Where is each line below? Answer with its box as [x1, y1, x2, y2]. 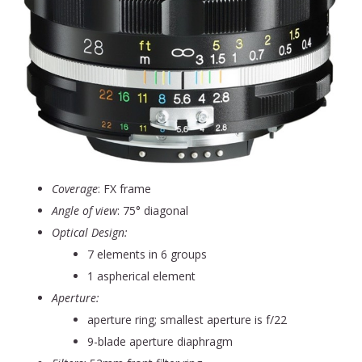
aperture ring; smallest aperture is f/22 [87, 311, 287, 327]
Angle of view [52, 202, 117, 218]
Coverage [52, 180, 98, 196]
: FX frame [98, 180, 151, 196]
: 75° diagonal [117, 202, 188, 218]
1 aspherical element [87, 267, 196, 284]
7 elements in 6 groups [87, 246, 207, 262]
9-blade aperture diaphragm [87, 333, 233, 349]
